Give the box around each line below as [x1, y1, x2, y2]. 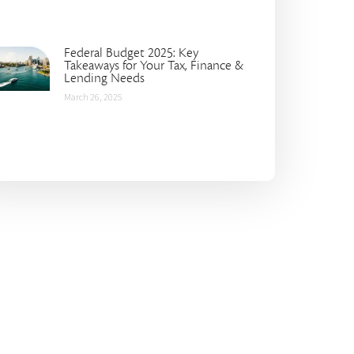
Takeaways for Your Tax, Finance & [63, 56, 243, 74]
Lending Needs [63, 69, 145, 87]
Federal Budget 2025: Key [63, 43, 198, 62]
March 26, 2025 [63, 90, 122, 104]
